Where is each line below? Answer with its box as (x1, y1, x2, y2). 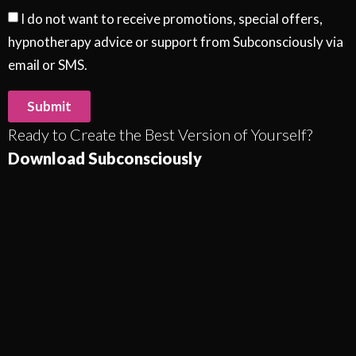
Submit (27, 98, 72, 115)
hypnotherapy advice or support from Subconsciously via (8, 33, 343, 51)
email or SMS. (8, 56, 87, 74)
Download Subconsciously (8, 148, 202, 168)
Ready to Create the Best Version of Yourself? (8, 124, 312, 144)
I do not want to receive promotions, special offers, (21, 10, 323, 28)
